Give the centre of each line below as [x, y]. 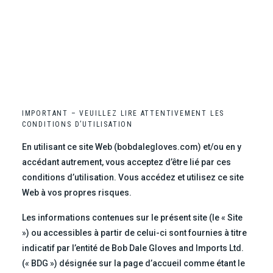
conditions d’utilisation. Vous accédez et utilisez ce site [133, 178]
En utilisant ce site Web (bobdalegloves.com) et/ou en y [131, 147]
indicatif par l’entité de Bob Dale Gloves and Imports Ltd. [133, 248]
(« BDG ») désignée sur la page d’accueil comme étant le [133, 264]
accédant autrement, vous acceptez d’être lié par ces [126, 162]
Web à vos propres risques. [76, 193]
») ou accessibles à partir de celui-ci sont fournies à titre [134, 233]
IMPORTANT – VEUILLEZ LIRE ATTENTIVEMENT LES [123, 114]
